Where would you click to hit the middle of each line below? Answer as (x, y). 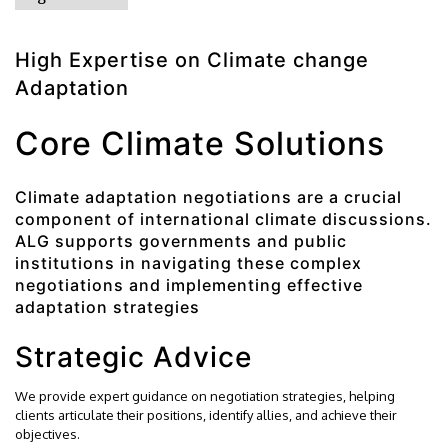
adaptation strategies (107, 307)
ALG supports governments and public (181, 241)
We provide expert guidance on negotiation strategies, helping (205, 396)
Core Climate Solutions (200, 143)
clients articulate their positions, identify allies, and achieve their (206, 415)
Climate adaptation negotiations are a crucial (208, 197)
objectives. (47, 434)
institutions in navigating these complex (188, 263)
